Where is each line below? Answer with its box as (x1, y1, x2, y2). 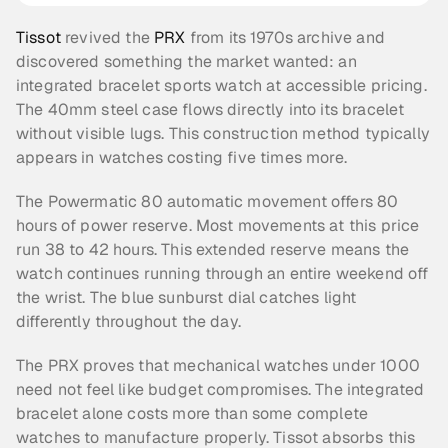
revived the (60, 27, 155, 48)
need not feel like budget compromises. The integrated (16, 379, 425, 400)
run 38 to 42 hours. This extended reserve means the (16, 239, 410, 260)
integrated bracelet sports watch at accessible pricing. (16, 75, 427, 96)
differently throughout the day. (16, 311, 241, 332)
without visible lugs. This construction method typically (16, 123, 430, 144)
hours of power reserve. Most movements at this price (16, 215, 420, 236)
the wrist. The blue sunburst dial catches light (16, 287, 357, 308)
